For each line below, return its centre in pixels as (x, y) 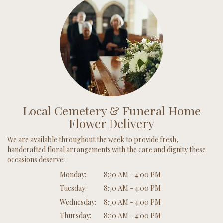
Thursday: (75, 216)
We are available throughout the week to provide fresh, (93, 139)
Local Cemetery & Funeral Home (111, 110)
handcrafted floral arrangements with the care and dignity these (107, 149)
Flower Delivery (111, 123)
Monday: (73, 174)
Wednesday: (78, 202)
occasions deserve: (36, 159)
